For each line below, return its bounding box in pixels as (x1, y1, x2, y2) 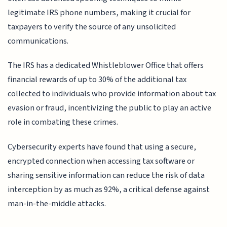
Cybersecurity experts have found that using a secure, (8, 140, 197, 153)
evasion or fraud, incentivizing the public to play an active (8, 102, 212, 115)
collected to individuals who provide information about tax (8, 88, 216, 100)
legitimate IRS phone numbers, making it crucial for (8, 6, 191, 19)
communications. (8, 34, 69, 47)
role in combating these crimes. (8, 116, 119, 129)
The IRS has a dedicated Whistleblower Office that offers (8, 59, 204, 72)
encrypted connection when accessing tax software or (8, 155, 195, 167)
